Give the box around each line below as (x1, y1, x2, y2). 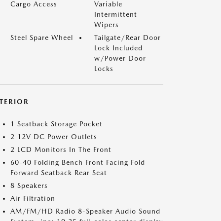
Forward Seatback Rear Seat (10, 168, 107, 177)
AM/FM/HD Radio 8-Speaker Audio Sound (10, 207, 160, 215)
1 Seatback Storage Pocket (10, 119, 103, 128)
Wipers (94, 20, 119, 29)
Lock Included (94, 43, 143, 52)
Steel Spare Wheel (10, 33, 73, 41)
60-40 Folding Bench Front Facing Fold (10, 158, 145, 166)
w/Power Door (94, 54, 146, 62)
